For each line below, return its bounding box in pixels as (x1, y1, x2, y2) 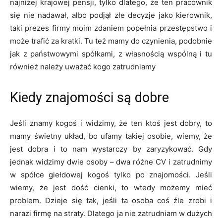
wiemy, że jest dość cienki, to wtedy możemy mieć (10, 183, 212, 192)
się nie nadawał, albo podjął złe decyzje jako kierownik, (10, 10, 212, 20)
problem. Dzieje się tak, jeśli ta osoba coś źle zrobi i (10, 196, 212, 205)
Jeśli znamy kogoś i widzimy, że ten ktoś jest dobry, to (10, 118, 212, 128)
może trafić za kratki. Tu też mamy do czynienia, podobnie (10, 36, 212, 46)
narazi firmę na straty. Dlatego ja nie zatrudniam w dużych (10, 209, 212, 218)
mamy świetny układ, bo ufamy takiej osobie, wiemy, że (10, 131, 212, 141)
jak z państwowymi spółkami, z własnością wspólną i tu (10, 49, 212, 58)
